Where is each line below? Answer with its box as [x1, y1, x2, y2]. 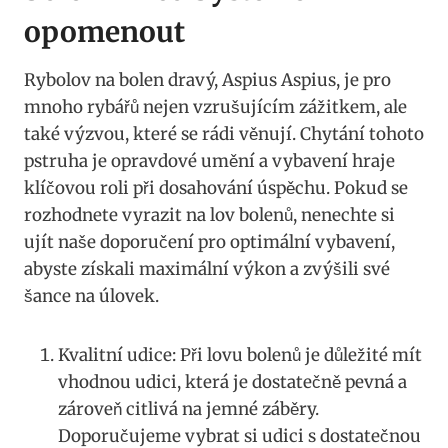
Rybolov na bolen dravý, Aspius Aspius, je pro [24, 69, 391, 92]
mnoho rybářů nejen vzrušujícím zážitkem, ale [24, 96, 407, 119]
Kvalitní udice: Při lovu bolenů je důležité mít [58, 344, 422, 367]
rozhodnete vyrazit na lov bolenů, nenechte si [24, 204, 395, 227]
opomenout [24, 14, 185, 51]
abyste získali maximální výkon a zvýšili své [24, 258, 390, 281]
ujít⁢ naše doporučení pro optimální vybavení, [24, 231, 395, 254]
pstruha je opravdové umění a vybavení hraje [24, 150, 395, 173]
